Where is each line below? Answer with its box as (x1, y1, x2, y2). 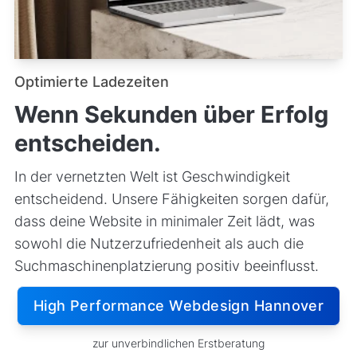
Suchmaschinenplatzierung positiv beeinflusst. (14, 257, 319, 274)
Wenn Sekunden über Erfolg (14, 99, 328, 128)
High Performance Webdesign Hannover (33, 297, 324, 315)
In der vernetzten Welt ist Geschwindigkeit (14, 167, 290, 185)
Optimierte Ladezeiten (14, 73, 169, 90)
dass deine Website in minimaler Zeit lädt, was (14, 212, 315, 229)
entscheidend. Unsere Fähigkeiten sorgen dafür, (14, 190, 329, 207)
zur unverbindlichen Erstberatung (92, 336, 265, 351)
